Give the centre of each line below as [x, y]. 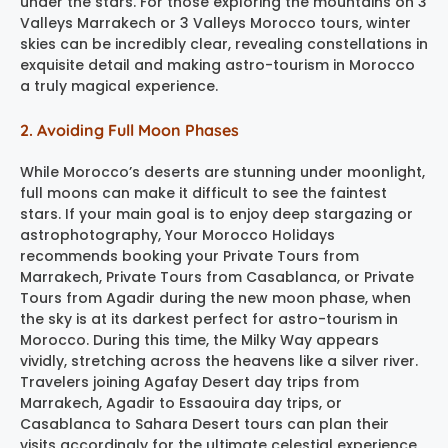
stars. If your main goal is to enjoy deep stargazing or [216, 213]
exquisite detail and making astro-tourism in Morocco [217, 64]
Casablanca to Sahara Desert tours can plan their [204, 423]
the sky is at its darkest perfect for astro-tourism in [209, 318]
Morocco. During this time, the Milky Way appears [199, 339]
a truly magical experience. [119, 85]
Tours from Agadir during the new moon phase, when [215, 297]
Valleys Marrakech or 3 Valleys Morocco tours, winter [215, 22]
